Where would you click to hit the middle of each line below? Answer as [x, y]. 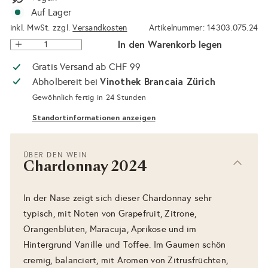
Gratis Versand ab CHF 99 [86, 66]
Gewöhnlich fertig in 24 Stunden [89, 97]
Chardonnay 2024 [85, 167]
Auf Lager [51, 12]
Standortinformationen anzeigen [94, 117]
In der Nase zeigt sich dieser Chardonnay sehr [118, 198]
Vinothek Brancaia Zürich [158, 81]
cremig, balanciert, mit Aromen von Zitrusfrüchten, [126, 260]
